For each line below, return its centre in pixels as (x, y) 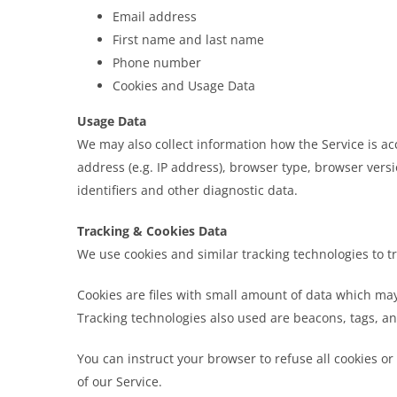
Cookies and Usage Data (183, 86)
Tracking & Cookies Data (152, 231)
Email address (154, 16)
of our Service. (119, 381)
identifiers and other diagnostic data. (187, 190)
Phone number (156, 62)
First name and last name (188, 39)
